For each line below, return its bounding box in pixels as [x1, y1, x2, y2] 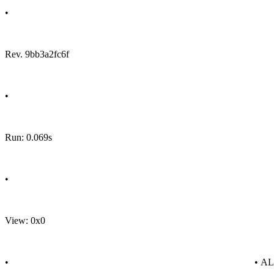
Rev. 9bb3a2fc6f [5, 49, 69, 59]
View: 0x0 [5, 215, 45, 226]
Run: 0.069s [5, 132, 52, 143]
